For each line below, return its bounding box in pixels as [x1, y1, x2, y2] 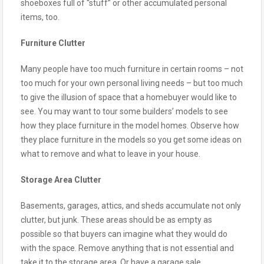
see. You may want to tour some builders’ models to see [21, 106, 228, 116]
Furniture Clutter [21, 38, 85, 48]
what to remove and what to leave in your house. [21, 148, 200, 159]
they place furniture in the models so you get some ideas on [21, 134, 242, 144]
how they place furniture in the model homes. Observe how [21, 120, 239, 130]
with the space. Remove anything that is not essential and [21, 243, 234, 253]
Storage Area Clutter [21, 174, 101, 184]
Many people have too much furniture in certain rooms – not [21, 64, 243, 74]
